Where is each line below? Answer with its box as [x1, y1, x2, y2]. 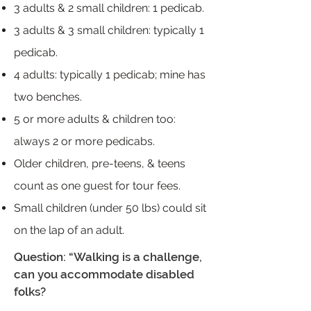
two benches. [14, 90, 82, 103]
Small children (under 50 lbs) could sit [14, 201, 206, 215]
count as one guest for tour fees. [14, 179, 180, 192]
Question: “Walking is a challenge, [14, 250, 202, 264]
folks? [14, 285, 46, 299]
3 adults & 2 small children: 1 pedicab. [14, 1, 204, 15]
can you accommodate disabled [14, 267, 194, 281]
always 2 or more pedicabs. [14, 135, 155, 148]
